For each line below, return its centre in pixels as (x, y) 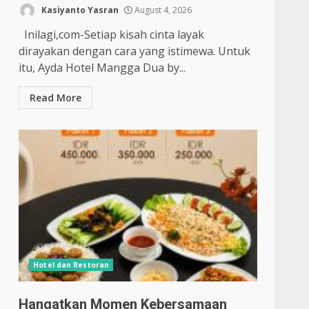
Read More (56, 98)
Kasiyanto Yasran (79, 10)
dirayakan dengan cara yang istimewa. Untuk (135, 51)
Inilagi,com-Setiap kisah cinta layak (112, 34)
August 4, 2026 (162, 10)
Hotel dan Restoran (71, 265)
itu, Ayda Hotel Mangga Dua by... (102, 68)
